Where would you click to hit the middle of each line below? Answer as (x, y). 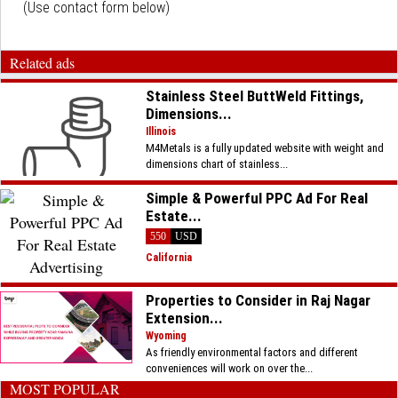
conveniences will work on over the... (230, 368)
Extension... (185, 318)
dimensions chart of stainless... (217, 164)
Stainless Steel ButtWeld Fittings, (255, 96)
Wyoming (167, 336)
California (169, 258)
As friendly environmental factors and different (252, 352)
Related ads (42, 63)
